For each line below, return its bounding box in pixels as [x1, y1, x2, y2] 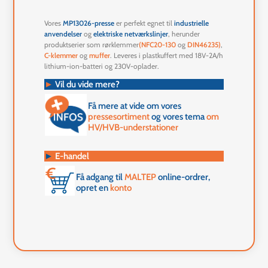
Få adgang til [76, 172, 125, 183]
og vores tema [150, 111, 207, 123]
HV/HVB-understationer [88, 122, 179, 133]
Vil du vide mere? [53, 79, 120, 90]
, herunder [168, 29, 200, 39]
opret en [76, 182, 111, 194]
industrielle [174, 19, 209, 28]
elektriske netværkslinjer [93, 29, 169, 39]
